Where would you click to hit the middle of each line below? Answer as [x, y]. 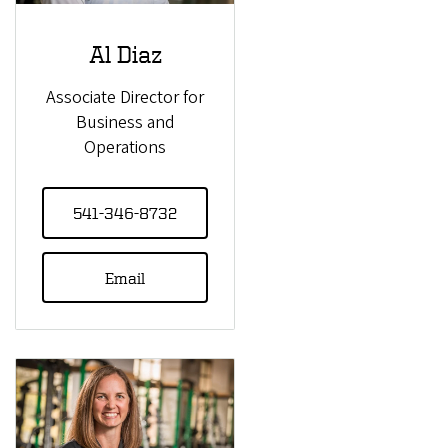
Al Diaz [125, 54]
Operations [125, 147]
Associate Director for [125, 97]
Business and [125, 122]
